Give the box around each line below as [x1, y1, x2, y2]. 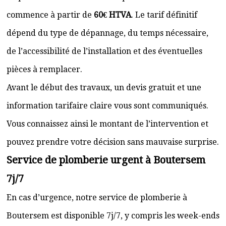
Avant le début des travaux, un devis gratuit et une [7, 83, 201, 92]
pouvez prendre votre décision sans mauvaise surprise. [7, 137, 219, 147]
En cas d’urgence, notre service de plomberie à [7, 193, 187, 202]
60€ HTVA [94, 10, 131, 20]
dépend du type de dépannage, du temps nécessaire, [7, 28, 208, 38]
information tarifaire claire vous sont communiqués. [7, 101, 208, 110]
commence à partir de [7, 10, 94, 20]
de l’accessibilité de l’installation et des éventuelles [7, 46, 202, 56]
